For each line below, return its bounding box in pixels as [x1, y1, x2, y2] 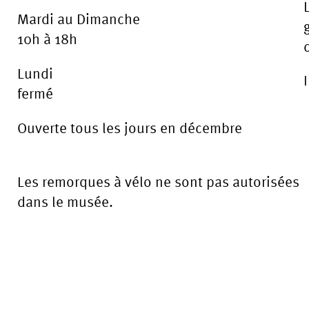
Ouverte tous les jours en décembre [17, 119, 242, 136]
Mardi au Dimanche [17, 10, 140, 28]
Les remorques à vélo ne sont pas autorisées [17, 173, 299, 190]
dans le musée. [17, 193, 113, 210]
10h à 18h [17, 30, 77, 48]
